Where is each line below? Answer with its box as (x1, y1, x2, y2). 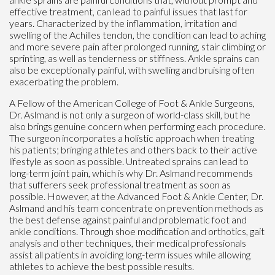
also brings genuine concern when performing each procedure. (9, 120, 265, 132)
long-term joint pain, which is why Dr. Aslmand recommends (9, 166, 253, 179)
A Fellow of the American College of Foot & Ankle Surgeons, (9, 96, 255, 109)
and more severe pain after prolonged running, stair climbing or (9, 40, 266, 52)
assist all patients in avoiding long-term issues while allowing (9, 248, 250, 260)
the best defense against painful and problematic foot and (9, 213, 247, 225)
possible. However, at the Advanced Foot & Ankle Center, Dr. (9, 190, 263, 202)
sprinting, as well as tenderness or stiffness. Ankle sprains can (9, 52, 259, 64)
